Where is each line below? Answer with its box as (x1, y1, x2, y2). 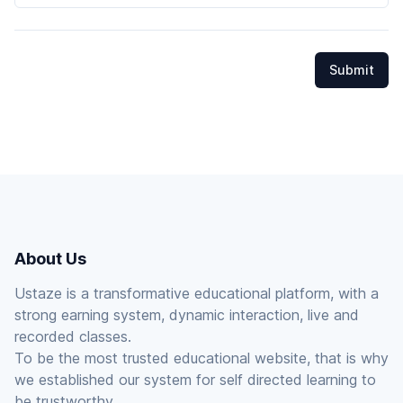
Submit (329, 62, 374, 77)
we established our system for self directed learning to (14, 371, 376, 389)
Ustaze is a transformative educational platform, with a (14, 284, 379, 302)
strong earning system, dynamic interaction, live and (14, 306, 359, 324)
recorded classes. (14, 327, 131, 345)
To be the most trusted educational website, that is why (14, 349, 389, 367)
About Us (14, 249, 86, 268)
